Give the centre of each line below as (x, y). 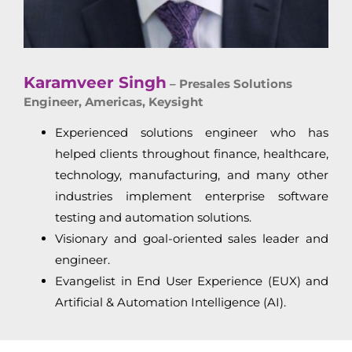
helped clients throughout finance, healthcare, (192, 154)
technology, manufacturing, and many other (192, 175)
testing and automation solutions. (153, 218)
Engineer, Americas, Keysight (114, 102)
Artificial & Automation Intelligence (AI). (170, 302)
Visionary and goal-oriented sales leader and (192, 239)
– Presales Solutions (229, 84)
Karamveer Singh (95, 83)
